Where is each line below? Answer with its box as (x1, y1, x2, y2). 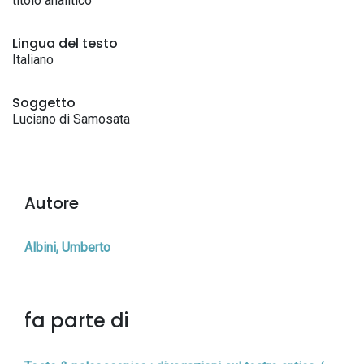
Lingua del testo (12, 34, 118, 53)
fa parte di (24, 307, 128, 334)
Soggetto (12, 93, 76, 112)
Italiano (12, 52, 54, 67)
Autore (24, 192, 79, 214)
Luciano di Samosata (12, 111, 130, 127)
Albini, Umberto (24, 240, 110, 255)
